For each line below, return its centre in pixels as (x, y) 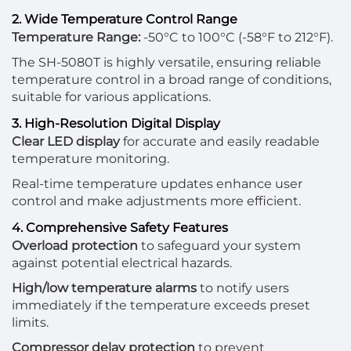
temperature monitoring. (90, 159)
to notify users (243, 288)
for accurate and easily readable (220, 141)
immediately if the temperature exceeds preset (161, 305)
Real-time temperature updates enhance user (157, 184)
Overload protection (75, 246)
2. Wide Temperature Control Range (125, 19)
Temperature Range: (76, 37)
